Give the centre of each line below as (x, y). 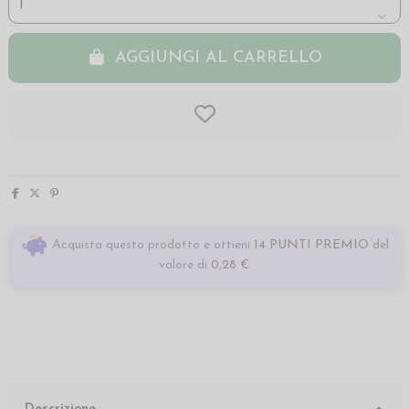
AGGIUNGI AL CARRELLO (219, 58)
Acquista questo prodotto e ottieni (149, 245)
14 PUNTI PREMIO (311, 245)
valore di (185, 266)
